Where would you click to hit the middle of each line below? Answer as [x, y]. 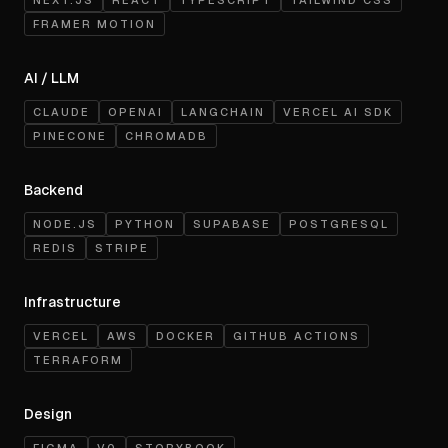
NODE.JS [65, 224]
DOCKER [185, 336]
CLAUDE [61, 112]
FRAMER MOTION [94, 24]
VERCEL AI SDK [338, 112]
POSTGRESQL [339, 224]
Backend [53, 190]
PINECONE [70, 136]
